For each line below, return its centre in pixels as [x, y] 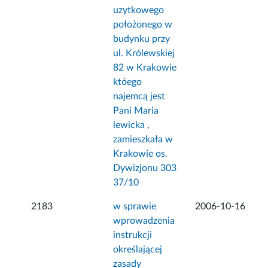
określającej [138, 250]
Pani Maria [136, 111]
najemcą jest [139, 97]
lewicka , [132, 125]
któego [128, 82]
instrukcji [133, 235]
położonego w [143, 25]
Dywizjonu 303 [145, 168]
